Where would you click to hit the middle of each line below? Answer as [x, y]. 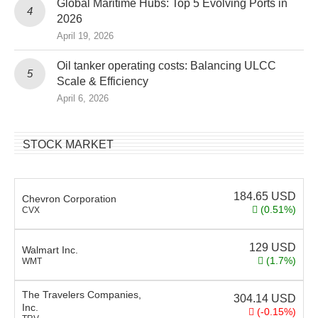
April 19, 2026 [85, 35]
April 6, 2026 [83, 98]
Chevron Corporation [69, 198]
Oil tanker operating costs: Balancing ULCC [166, 65]
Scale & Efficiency [103, 81]
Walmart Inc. [50, 250]
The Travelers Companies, [82, 294]
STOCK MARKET [68, 144]
